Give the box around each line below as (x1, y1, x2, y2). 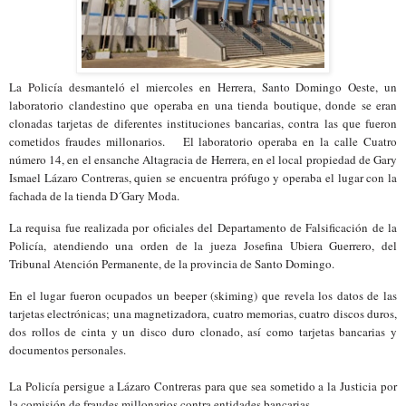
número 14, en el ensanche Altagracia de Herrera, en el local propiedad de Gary (9, 151, 397, 169)
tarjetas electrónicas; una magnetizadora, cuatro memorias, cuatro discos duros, (9, 305, 397, 323)
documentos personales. (9, 342, 126, 359)
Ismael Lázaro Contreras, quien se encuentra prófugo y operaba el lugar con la (9, 169, 397, 187)
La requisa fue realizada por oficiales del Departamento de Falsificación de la (9, 219, 397, 237)
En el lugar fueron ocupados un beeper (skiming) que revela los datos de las (9, 287, 397, 304)
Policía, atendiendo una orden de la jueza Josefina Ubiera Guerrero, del (9, 237, 397, 255)
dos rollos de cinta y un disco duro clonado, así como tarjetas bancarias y (9, 324, 397, 341)
